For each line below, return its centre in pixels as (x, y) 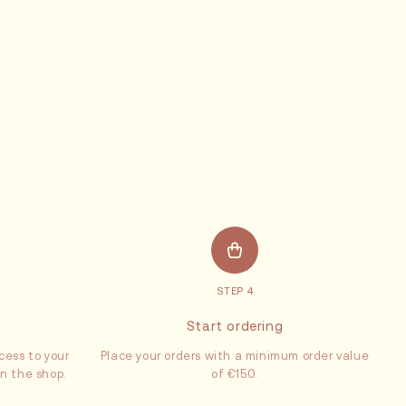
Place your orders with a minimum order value (235, 356)
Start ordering (235, 326)
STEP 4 (235, 291)
